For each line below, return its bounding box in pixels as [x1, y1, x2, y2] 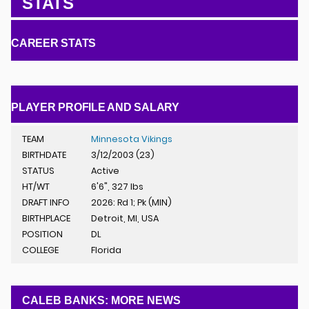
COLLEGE [22, 243, 59, 256]
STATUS [22, 164, 54, 177]
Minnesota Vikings [91, 132, 172, 145]
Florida [91, 243, 121, 256]
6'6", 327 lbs [91, 180, 143, 192]
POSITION [22, 228, 63, 240]
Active [91, 164, 119, 177]
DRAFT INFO [22, 196, 70, 208]
